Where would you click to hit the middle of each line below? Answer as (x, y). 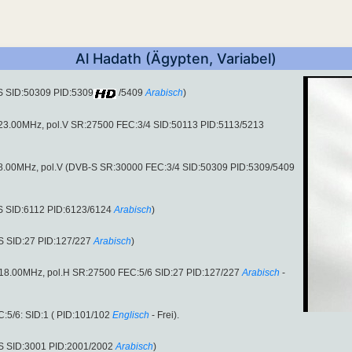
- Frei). (164, 315)
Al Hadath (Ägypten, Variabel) (176, 59)
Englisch (131, 315)
